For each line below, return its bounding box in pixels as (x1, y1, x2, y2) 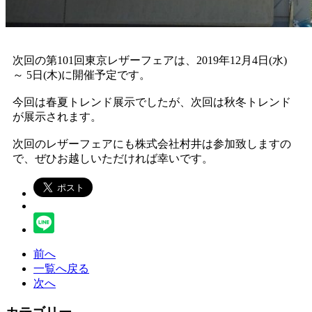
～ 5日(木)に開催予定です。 (13, 68, 150, 81)
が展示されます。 (13, 110, 102, 123)
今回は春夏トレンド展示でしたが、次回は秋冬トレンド (13, 95, 291, 108)
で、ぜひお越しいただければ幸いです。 (13, 152, 213, 164)
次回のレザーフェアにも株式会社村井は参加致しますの (13, 137, 291, 150)
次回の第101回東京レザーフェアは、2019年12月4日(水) (13, 54, 287, 66)
